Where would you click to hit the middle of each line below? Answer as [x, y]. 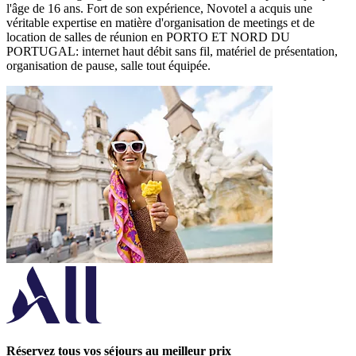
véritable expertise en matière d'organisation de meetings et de [161, 23]
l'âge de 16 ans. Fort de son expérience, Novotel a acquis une [159, 9]
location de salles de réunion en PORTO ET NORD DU [148, 37]
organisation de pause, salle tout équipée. [108, 66]
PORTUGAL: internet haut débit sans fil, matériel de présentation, [172, 52]
